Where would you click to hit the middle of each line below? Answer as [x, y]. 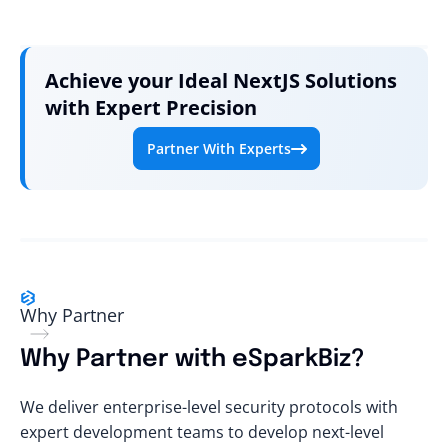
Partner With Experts [218, 148]
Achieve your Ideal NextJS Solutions [221, 80]
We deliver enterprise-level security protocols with [209, 407]
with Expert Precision [151, 107]
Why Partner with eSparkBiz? [192, 360]
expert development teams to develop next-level [202, 432]
